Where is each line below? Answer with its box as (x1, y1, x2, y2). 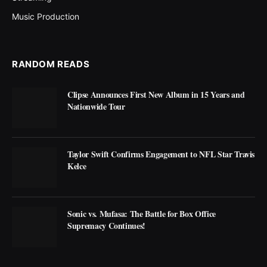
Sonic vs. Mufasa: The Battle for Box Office (67, 207, 216, 221)
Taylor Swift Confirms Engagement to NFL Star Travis (67, 148, 255, 161)
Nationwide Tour (67, 100, 125, 113)
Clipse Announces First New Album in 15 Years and (67, 88, 245, 101)
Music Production (12, 11, 79, 21)
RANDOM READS (12, 58, 90, 70)
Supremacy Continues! (67, 219, 146, 232)
